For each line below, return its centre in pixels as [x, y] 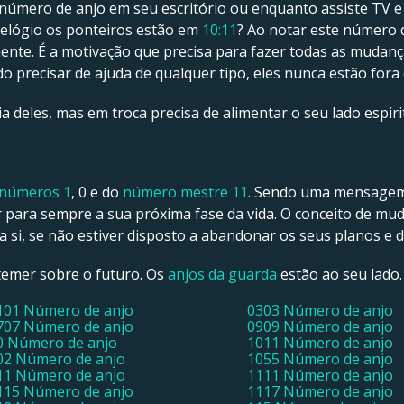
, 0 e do [97, 192]
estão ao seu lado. [340, 274]
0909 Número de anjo [320, 326]
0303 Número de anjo [320, 310]
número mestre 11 [185, 192]
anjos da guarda [222, 274]
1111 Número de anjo [320, 375]
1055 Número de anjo [320, 358]
